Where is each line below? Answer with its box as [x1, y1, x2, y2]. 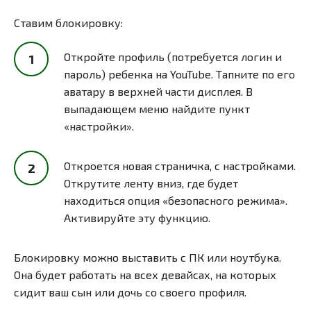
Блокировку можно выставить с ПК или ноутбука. [14, 251, 281, 264]
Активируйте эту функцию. [64, 211, 210, 225]
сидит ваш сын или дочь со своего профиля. [14, 285, 246, 299]
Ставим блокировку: [14, 16, 123, 30]
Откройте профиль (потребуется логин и [64, 50, 282, 64]
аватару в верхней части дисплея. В [64, 85, 253, 99]
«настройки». [64, 119, 134, 133]
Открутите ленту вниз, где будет [64, 176, 238, 190]
